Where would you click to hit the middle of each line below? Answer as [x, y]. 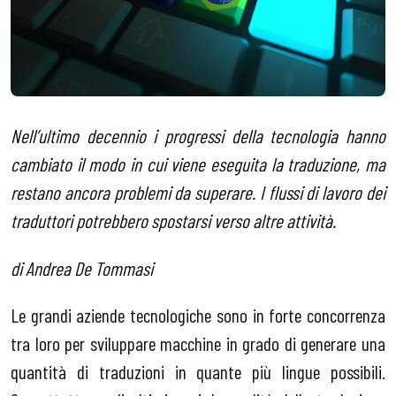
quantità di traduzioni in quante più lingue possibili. [198, 372]
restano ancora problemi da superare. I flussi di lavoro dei [198, 192]
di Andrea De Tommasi [84, 267]
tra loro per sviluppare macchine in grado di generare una [198, 343]
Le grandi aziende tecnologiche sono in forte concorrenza [198, 315]
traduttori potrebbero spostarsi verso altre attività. [173, 221]
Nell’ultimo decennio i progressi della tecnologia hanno [198, 136]
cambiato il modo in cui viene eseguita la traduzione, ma [198, 164]
